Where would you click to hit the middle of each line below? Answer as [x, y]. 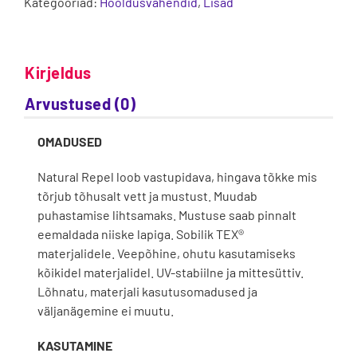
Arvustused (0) [80, 103]
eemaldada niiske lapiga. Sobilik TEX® [140, 233]
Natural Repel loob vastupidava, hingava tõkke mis [177, 176]
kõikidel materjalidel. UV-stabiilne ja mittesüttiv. [170, 272]
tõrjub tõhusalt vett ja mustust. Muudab [147, 195]
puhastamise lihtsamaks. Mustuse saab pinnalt [167, 214]
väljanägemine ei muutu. [105, 310]
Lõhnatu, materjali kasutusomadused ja [147, 291]
